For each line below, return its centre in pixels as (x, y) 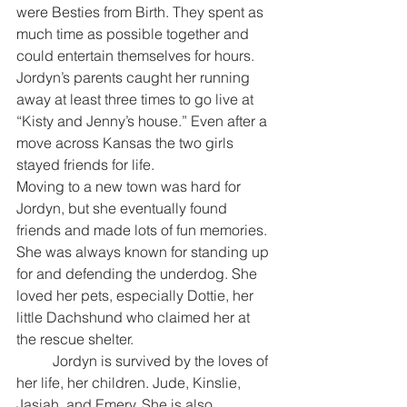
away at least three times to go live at (137, 99)
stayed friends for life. (85, 165)
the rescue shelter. (75, 339)
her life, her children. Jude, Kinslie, (130, 383)
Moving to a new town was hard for (130, 187)
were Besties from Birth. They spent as (142, 12)
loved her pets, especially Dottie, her (137, 296)
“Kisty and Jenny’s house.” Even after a (144, 121)
